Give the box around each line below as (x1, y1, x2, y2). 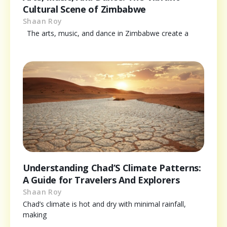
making (23, 209, 47, 219)
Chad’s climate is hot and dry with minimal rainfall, (23, 199, 186, 209)
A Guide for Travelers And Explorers (23, 173, 180, 186)
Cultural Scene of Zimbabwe (23, 3, 146, 15)
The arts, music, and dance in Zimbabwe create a (23, 28, 188, 38)
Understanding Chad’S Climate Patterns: (23, 161, 201, 174)
